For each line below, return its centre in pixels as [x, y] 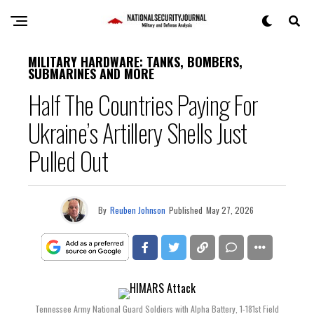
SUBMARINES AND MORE [91, 74]
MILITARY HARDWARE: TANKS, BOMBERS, [135, 62]
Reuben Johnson [138, 210]
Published [186, 210]
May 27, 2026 [230, 210]
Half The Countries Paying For [143, 104]
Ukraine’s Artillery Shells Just [138, 132]
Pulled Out [68, 160]
